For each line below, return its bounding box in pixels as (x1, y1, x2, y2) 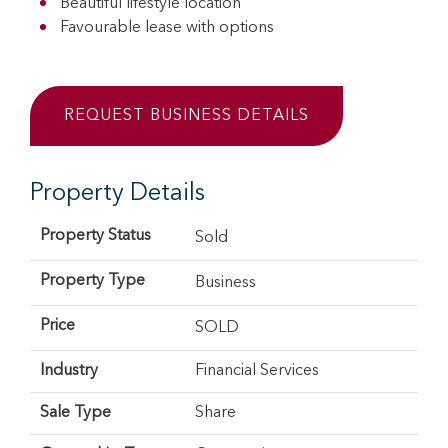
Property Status (40, 228, 151, 245)
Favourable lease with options (60, 20, 274, 37)
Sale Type (40, 405, 111, 422)
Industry (40, 363, 98, 380)
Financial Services (195, 363, 319, 380)
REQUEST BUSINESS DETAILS (64, 108, 309, 125)
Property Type (40, 273, 145, 290)
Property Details (30, 182, 205, 207)
